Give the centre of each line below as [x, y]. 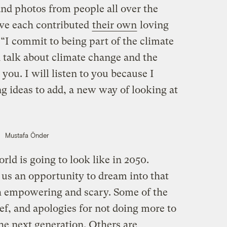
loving [153, 25]
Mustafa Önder [27, 136]
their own [114, 25]
